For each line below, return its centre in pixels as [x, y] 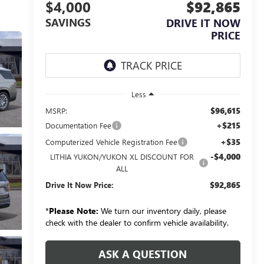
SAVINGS [68, 23]
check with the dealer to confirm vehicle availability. [137, 222]
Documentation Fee [78, 125]
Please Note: [73, 210]
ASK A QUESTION [143, 254]
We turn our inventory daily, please [162, 210]
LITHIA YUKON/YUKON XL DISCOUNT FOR [122, 156]
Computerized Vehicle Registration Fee [111, 141]
